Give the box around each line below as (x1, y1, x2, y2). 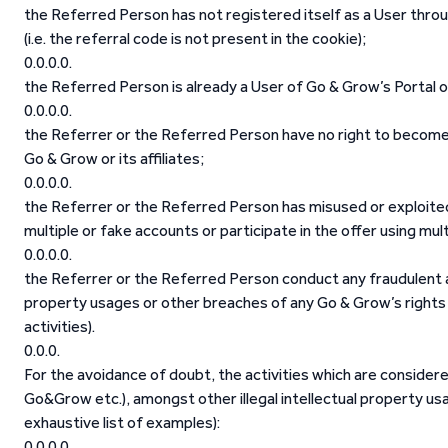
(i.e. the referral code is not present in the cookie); (24, 29, 366, 48)
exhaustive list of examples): (24, 413, 220, 432)
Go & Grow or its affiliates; (24, 149, 204, 168)
